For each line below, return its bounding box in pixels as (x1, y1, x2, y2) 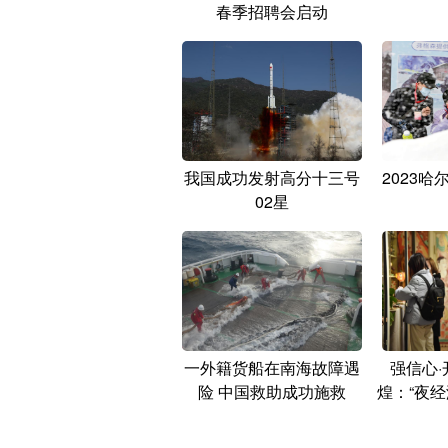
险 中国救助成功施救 (198, 380, 346, 404)
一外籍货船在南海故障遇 (184, 356, 360, 380)
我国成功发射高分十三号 (184, 166, 360, 190)
